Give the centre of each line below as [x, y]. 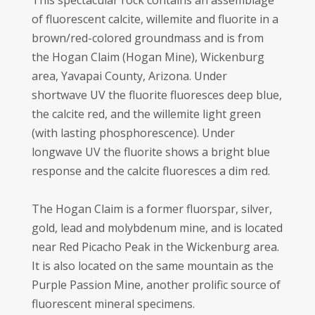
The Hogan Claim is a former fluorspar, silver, [152, 209]
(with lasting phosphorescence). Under [133, 133]
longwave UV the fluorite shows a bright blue [150, 152]
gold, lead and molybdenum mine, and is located [157, 228]
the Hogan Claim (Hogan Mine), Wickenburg [148, 57]
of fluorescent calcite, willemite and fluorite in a [155, 19]
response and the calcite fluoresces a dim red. [150, 171]
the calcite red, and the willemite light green [146, 114]
